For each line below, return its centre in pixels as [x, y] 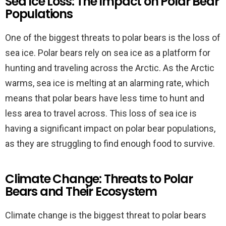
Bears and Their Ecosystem [81, 191]
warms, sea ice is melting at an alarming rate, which [107, 83]
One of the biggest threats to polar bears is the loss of [113, 38]
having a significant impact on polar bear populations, [110, 128]
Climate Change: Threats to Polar [99, 179]
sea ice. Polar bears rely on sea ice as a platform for [108, 53]
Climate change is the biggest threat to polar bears [106, 215]
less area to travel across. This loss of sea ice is [101, 113]
